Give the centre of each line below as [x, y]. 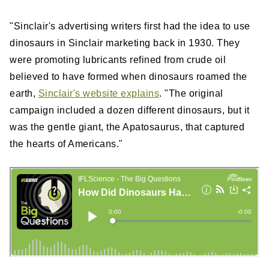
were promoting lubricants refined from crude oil [118, 60]
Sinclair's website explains [98, 94]
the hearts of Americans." [66, 144]
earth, [24, 94]
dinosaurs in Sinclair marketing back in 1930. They [125, 43]
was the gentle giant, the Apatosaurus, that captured [127, 127]
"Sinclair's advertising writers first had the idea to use [130, 26]
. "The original [191, 94]
